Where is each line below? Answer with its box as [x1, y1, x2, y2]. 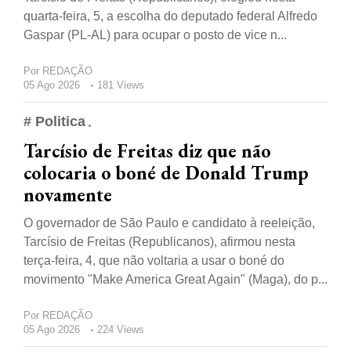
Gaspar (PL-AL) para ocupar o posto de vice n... [24, 28, 287, 42]
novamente [24, 183, 112, 208]
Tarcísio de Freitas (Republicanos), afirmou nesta [24, 235, 295, 249]
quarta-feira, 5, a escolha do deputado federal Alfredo [24, 9, 317, 24]
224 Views [97, 324, 144, 336]
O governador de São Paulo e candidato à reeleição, [24, 216, 315, 230]
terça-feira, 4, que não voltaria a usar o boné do [24, 254, 284, 268]
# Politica [24, 114, 85, 130]
